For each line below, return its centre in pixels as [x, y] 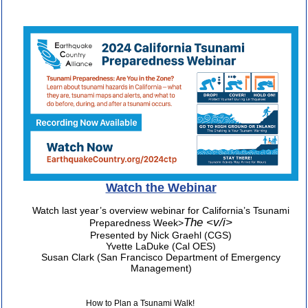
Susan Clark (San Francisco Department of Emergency [161, 257]
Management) [161, 268]
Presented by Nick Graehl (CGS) [161, 235]
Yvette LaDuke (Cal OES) [161, 246]
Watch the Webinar [161, 187]
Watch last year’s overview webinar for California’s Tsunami [161, 210]
